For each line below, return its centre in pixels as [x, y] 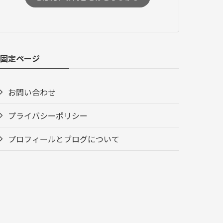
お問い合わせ [32, 92]
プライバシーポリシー [48, 116]
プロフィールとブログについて [64, 139]
